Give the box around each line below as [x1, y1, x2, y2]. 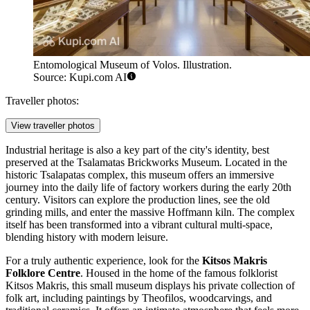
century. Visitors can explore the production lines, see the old [6, 194, 270, 206]
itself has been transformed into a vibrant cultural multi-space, [6, 219, 273, 231]
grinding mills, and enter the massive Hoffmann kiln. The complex [6, 206, 295, 219]
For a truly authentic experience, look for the [6, 255, 202, 267]
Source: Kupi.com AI [33, 71, 127, 84]
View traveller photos [11, 120, 95, 131]
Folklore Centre [6, 267, 80, 280]
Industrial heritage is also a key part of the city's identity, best [6, 144, 269, 156]
